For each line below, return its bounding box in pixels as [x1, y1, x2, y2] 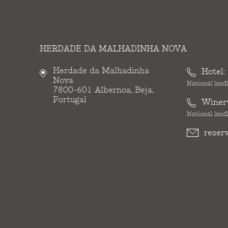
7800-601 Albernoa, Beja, [53, 84, 154, 95]
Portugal [53, 94, 87, 105]
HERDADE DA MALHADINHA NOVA [40, 43, 187, 54]
